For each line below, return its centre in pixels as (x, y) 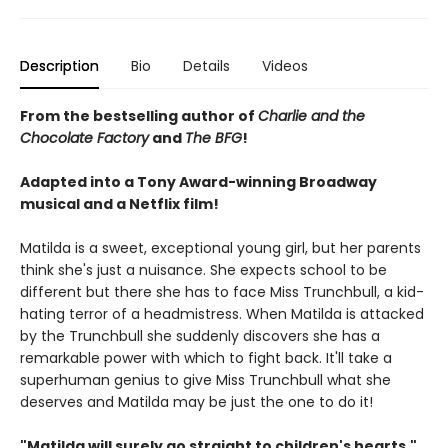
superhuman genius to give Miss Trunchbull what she (205, 380)
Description (59, 66)
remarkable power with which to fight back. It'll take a (206, 358)
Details (206, 66)
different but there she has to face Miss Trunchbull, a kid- (222, 292)
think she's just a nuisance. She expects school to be (203, 270)
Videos (285, 66)
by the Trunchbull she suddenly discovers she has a (200, 336)
